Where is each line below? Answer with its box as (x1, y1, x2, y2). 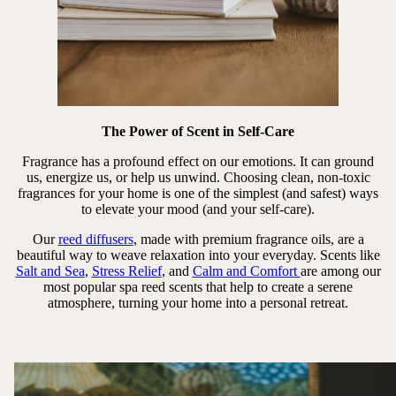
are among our (300, 263, 381, 278)
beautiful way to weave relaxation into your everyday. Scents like (16, 247, 380, 263)
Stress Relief (91, 263, 162, 278)
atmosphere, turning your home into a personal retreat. (48, 294, 348, 310)
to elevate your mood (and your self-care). (81, 201, 315, 217)
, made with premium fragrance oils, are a (133, 231, 364, 247)
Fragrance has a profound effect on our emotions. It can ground (22, 153, 374, 169)
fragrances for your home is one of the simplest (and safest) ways (18, 185, 378, 201)
